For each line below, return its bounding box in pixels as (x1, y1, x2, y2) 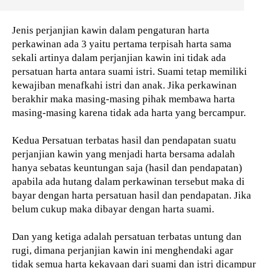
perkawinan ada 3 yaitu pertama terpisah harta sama (12, 38, 232, 50)
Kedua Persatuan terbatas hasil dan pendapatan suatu (12, 135, 236, 147)
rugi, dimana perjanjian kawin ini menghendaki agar (12, 245, 233, 257)
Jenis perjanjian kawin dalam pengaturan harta (12, 25, 209, 36)
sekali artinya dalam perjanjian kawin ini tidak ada (12, 52, 226, 64)
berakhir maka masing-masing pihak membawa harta (12, 93, 235, 105)
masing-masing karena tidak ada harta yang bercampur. (12, 107, 248, 119)
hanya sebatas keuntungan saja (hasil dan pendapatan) (12, 162, 242, 174)
